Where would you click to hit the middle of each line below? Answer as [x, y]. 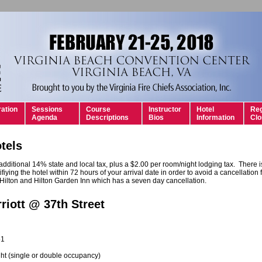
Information [216, 118]
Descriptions [107, 118]
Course [98, 109]
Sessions [47, 109]
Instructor [165, 109]
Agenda [44, 118]
